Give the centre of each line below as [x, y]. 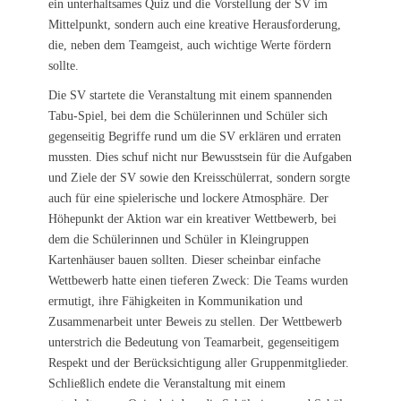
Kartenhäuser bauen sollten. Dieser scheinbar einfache [184, 260]
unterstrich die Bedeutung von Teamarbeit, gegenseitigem [194, 342]
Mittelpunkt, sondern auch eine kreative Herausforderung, [195, 25]
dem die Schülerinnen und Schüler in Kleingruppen [179, 239]
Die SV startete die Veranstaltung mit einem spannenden [190, 95]
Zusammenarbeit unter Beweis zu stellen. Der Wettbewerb [195, 322]
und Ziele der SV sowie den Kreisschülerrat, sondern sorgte [199, 178]
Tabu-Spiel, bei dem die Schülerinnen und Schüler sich [188, 116]
